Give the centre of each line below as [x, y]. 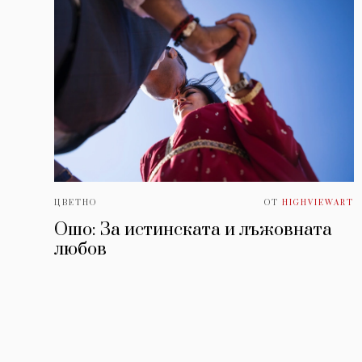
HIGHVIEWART [318, 202]
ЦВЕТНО [76, 202]
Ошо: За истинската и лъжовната [193, 229]
